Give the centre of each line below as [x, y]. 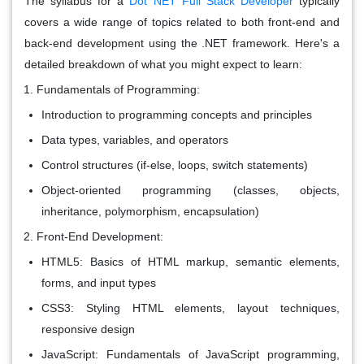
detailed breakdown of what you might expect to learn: [163, 64]
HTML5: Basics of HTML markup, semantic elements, [191, 261]
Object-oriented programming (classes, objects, [191, 190]
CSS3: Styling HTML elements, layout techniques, [191, 308]
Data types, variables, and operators [135, 139]
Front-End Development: [100, 236]
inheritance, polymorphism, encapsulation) [150, 211]
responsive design [88, 329]
